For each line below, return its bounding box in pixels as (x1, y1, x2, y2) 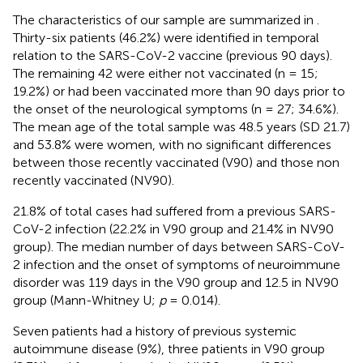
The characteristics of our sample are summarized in (13, 11, 317, 28)
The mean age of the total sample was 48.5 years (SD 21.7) (13, 118, 350, 135)
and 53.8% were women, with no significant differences (13, 136, 331, 152)
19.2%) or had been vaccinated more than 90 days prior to (13, 83, 345, 99)
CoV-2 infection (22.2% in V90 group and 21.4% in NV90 (13, 220, 334, 237)
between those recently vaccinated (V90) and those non (13, 154, 340, 170)
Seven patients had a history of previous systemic (13, 322, 297, 339)
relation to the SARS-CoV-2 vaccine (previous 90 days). (13, 47, 332, 63)
